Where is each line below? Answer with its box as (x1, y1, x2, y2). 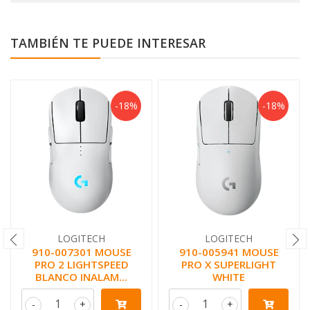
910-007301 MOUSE (31, 244, 131, 259)
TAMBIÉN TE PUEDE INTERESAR (10, 34, 206, 51)
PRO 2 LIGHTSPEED (34, 257, 129, 271)
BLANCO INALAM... (35, 269, 127, 284)
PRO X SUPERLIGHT (181, 257, 276, 271)
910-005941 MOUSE (179, 244, 279, 259)
